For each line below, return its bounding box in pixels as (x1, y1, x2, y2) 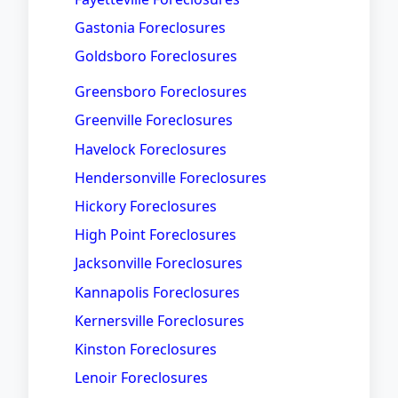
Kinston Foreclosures (75, 338, 217, 359)
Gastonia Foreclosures (75, 17, 226, 37)
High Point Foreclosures (75, 225, 236, 245)
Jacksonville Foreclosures (75, 253, 243, 274)
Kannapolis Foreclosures (75, 282, 240, 302)
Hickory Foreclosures (75, 196, 217, 217)
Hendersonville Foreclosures (75, 167, 267, 187)
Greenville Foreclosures (75, 110, 233, 131)
